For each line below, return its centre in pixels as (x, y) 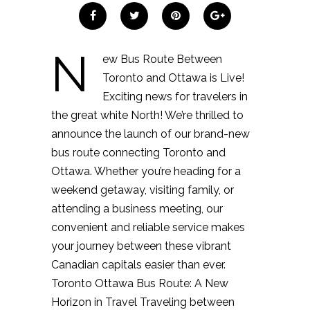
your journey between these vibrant (141, 246)
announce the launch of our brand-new (151, 134)
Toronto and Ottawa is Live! (173, 78)
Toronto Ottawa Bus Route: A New (140, 283)
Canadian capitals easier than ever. (138, 265)
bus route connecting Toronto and (138, 153)
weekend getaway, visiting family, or (143, 190)
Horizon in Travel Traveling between (143, 302)
